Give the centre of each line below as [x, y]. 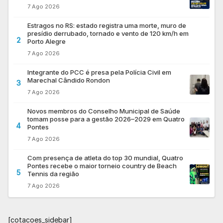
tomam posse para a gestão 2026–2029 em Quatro [106, 119]
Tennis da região [53, 173]
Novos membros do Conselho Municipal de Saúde [104, 111]
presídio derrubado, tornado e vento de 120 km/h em [108, 33]
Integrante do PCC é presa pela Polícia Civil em [99, 72]
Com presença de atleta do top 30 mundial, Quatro [105, 158]
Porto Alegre [47, 41]
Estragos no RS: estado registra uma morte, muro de [107, 25]
